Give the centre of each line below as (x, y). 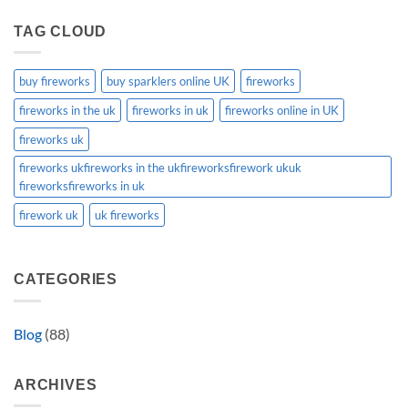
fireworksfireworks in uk (82, 186)
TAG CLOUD (61, 31)
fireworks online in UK (282, 111)
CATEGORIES (66, 280)
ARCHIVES (56, 384)
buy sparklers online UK (168, 82)
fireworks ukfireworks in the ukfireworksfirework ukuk (160, 168)
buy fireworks (55, 82)
